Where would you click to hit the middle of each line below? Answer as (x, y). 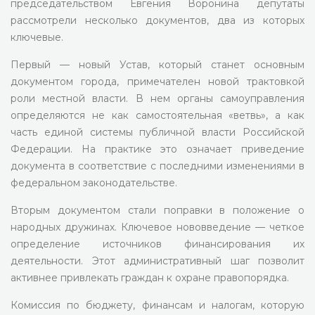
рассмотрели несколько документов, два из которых (157, 20)
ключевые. (37, 37)
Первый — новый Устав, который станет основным (157, 65)
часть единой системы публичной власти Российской (157, 132)
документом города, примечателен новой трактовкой (157, 82)
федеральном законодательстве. (94, 183)
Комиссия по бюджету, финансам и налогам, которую (157, 305)
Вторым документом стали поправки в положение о (157, 210)
